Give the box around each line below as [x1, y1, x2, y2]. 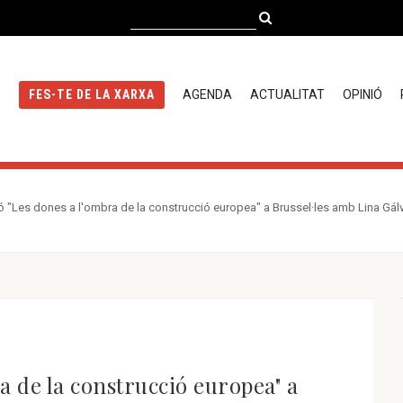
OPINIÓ [342, 87, 382, 102]
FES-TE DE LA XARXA [28, 87, 155, 103]
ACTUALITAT [249, 87, 325, 102]
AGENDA [182, 87, 232, 102]
